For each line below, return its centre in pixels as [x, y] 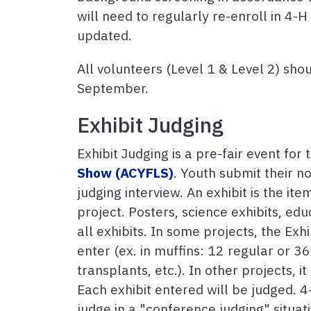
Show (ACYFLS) [125, 173]
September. [113, 88]
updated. [104, 35]
